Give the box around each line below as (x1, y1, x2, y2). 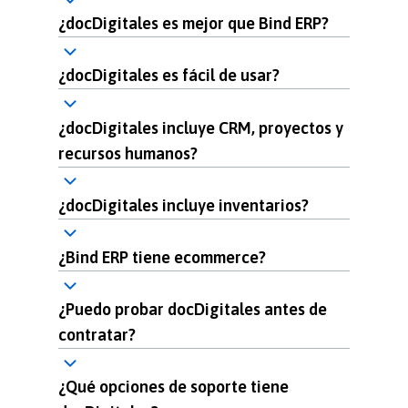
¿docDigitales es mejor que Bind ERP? (58, 14, 329, 34)
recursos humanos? (58, 143, 198, 163)
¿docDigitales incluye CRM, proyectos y (58, 117, 343, 138)
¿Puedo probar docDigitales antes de (58, 300, 327, 320)
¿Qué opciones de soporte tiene (58, 377, 289, 397)
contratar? (58, 325, 136, 345)
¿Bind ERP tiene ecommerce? (58, 247, 266, 267)
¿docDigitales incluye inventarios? (58, 195, 309, 215)
